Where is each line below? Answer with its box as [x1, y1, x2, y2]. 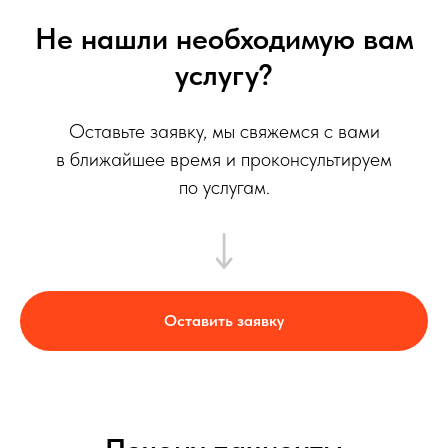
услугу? [175, 56, 273, 93]
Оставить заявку [164, 311, 284, 330]
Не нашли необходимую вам [34, 20, 414, 57]
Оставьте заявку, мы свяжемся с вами [68, 119, 380, 144]
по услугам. [178, 175, 270, 200]
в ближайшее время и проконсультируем [56, 147, 392, 172]
